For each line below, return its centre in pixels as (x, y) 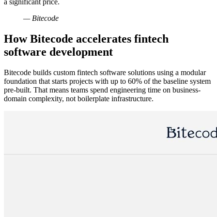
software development (58, 52)
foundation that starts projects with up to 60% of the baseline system (107, 81)
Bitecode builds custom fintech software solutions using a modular (105, 72)
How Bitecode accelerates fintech (86, 39)
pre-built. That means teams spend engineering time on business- (102, 90)
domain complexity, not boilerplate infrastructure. (79, 98)
